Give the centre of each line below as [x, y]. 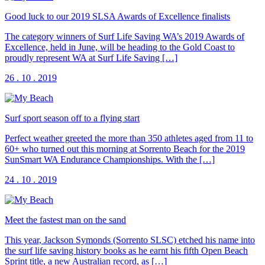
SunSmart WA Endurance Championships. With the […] [110, 160]
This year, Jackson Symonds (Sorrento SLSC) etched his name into [130, 240]
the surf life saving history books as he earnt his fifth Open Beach [126, 251]
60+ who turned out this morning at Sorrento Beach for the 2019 [125, 149]
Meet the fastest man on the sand [65, 220]
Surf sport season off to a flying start [72, 118]
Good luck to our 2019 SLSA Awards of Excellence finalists [117, 17]
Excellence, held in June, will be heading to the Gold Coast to [120, 47]
